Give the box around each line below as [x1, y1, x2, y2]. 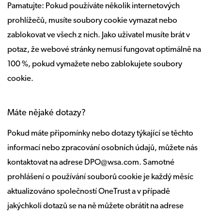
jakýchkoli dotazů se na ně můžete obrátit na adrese [7, 202, 184, 210]
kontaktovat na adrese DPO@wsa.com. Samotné [7, 158, 174, 167]
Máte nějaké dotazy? [7, 108, 86, 118]
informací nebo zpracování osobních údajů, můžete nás [7, 144, 198, 152]
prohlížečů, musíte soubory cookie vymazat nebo [7, 16, 177, 25]
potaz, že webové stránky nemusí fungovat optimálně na [7, 46, 201, 54]
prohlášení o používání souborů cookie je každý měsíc [7, 173, 193, 181]
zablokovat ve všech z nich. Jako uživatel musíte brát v [7, 31, 190, 39]
